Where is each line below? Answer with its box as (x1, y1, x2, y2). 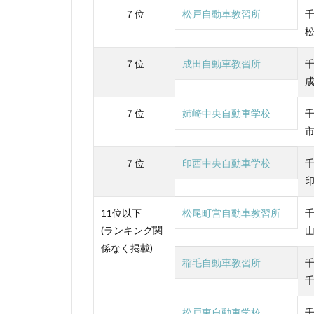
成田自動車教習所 (182, 57, 261, 69)
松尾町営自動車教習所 (182, 206, 280, 219)
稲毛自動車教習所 (182, 256, 261, 268)
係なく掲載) (101, 241, 153, 254)
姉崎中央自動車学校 (182, 107, 271, 119)
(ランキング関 (101, 224, 163, 236)
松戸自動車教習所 (182, 7, 261, 20)
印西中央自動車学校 (182, 156, 271, 169)
